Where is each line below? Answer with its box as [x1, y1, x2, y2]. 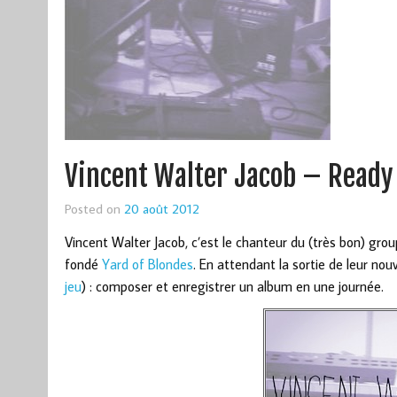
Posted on [64, 199, 124, 218]
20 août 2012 [123, 199, 199, 218]
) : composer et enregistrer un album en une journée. [81, 277, 384, 296]
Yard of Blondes [101, 255, 193, 274]
